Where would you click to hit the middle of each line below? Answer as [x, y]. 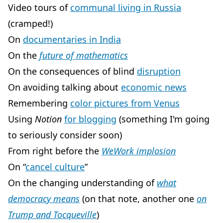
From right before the [55, 151]
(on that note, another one [138, 198]
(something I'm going [163, 119]
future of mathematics [84, 55]
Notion [48, 119]
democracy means [44, 198]
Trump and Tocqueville [52, 214]
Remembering [39, 103]
